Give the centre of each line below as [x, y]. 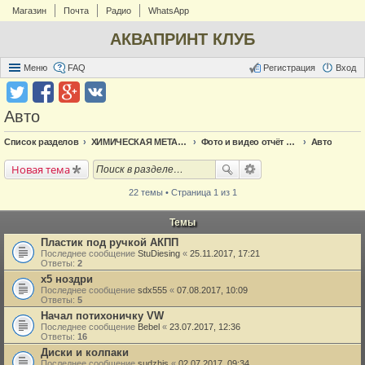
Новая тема [41, 169]
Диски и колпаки [85, 352]
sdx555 [152, 290]
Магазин [29, 11]
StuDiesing [159, 253]
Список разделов [42, 142]
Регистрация [289, 68]
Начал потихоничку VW [102, 316]
